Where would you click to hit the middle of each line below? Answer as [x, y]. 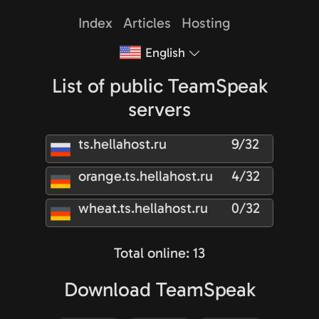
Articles [147, 23]
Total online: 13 [159, 252]
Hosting [206, 23]
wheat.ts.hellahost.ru [143, 208]
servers [159, 109]
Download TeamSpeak [159, 289]
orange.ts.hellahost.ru [146, 176]
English [165, 53]
